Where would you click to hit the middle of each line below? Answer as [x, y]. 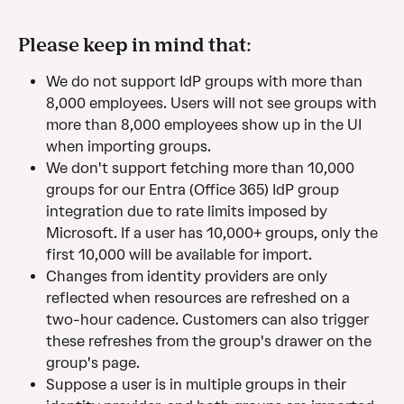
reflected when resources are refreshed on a [200, 298]
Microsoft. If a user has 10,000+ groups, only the [214, 233]
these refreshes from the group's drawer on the [211, 341]
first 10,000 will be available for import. [179, 254]
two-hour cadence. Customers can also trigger [209, 319]
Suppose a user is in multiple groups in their [198, 384]
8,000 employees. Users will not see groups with [213, 103]
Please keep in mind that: [135, 44]
